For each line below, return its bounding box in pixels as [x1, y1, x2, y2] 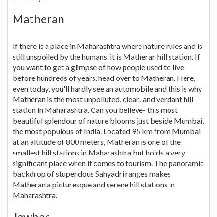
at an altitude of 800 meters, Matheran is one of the [13, 137, 181, 147]
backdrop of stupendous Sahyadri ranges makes [13, 169, 171, 179]
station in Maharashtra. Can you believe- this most [13, 105, 178, 115]
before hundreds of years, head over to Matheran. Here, [13, 73, 195, 83]
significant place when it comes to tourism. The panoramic [13, 158, 204, 168]
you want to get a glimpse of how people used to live [13, 62, 184, 72]
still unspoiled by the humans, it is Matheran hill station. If [13, 52, 200, 62]
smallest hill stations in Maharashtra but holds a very [13, 148, 185, 157]
